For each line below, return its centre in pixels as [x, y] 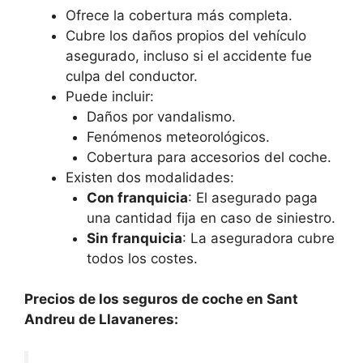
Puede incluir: [110, 96]
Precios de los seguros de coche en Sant [161, 299]
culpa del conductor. [132, 76]
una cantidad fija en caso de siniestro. [211, 218]
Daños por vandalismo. [161, 116]
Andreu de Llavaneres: [101, 320]
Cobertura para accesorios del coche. [209, 157]
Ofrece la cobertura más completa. [179, 15]
